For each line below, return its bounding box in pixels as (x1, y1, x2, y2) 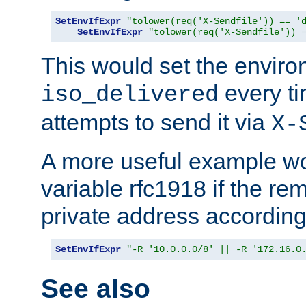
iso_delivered (41, 82, 219, 109)
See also (41, 274, 150, 303)
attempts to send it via (41, 109, 271, 136)
